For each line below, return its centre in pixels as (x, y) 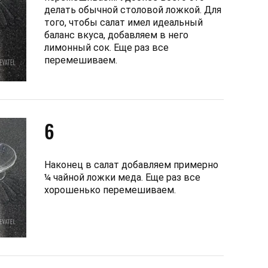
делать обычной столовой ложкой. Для (133, 10)
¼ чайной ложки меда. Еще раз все (122, 177)
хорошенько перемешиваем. (110, 190)
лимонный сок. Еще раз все (106, 47)
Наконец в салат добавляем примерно (131, 165)
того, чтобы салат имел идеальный (124, 22)
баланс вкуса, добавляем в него (116, 35)
